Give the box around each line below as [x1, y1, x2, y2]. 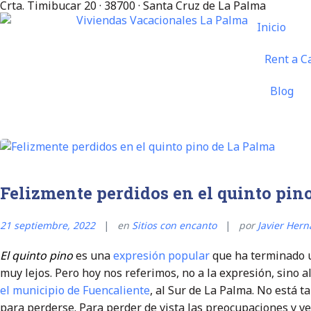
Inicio [256, 19, 286, 35]
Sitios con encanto [132, 219, 217, 232]
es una [73, 247, 113, 263]
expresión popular [113, 247, 212, 263]
